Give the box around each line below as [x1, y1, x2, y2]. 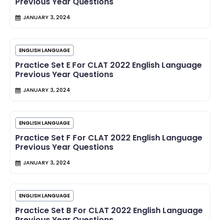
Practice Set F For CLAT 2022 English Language [15, 132, 202, 144]
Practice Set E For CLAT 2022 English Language [15, 59, 202, 71]
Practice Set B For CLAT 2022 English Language [15, 205, 203, 217]
